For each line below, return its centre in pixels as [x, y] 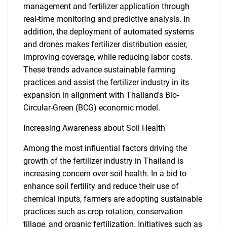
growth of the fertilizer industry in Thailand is [103, 161]
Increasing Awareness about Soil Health [94, 128]
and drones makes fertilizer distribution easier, [105, 44]
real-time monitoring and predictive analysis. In [107, 19]
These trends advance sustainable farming [100, 70]
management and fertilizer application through [106, 6]
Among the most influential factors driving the [105, 148]
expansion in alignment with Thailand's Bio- [101, 95]
